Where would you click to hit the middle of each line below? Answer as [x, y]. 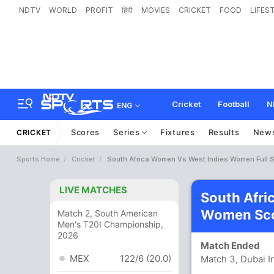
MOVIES [156, 10]
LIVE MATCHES [93, 190]
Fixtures [178, 132]
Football [234, 104]
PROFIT [99, 10]
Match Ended [233, 246]
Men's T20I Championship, [110, 224]
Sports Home [38, 159]
